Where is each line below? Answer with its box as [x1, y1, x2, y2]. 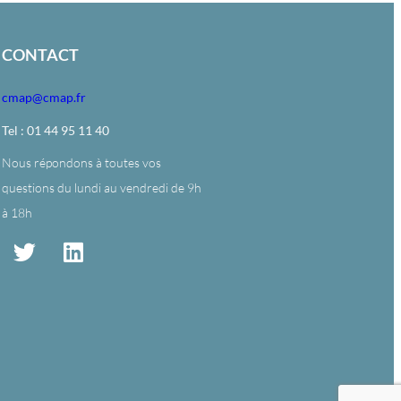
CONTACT [2, 45, 80, 64]
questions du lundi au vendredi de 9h [2, 180, 202, 195]
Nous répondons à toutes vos [2, 155, 162, 170]
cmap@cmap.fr [2, 90, 87, 105]
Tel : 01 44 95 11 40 [2, 123, 110, 138]
